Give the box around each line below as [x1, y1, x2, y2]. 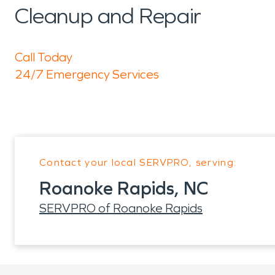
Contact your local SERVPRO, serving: [39, 157, 237, 168]
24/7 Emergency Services [15, 67, 159, 82]
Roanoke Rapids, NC [39, 177, 208, 199]
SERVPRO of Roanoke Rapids [39, 201, 203, 215]
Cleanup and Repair [15, 3, 201, 29]
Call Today [15, 50, 72, 64]
